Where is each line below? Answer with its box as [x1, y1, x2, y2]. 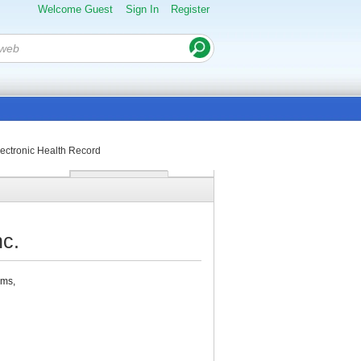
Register [171, 3, 210, 15]
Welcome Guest [38, 3, 113, 15]
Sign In [125, 3, 159, 15]
